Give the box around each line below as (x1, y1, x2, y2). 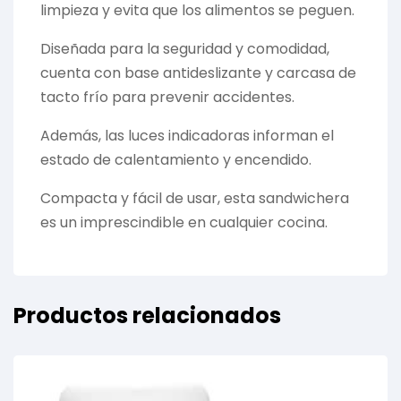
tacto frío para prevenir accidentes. (40, 86, 294, 107)
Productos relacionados (13, 300, 281, 330)
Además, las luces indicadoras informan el (40, 124, 334, 146)
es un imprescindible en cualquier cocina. (40, 211, 328, 233)
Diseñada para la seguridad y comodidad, (40, 38, 329, 59)
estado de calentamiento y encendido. (40, 149, 311, 170)
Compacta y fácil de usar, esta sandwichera (40, 187, 349, 209)
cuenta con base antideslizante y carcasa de (40, 62, 356, 83)
